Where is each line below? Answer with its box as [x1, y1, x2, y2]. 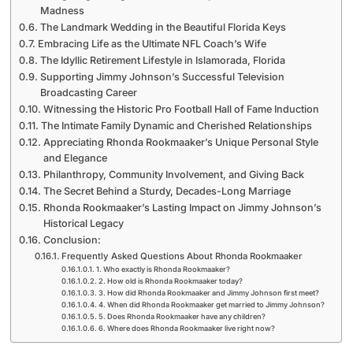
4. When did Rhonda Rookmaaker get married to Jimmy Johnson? [98, 299, 325, 309]
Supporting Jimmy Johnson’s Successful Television [39, 70, 284, 83]
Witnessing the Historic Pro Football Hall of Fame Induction [43, 102, 319, 115]
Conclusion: [43, 233, 101, 246]
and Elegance [43, 151, 107, 164]
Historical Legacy [43, 217, 124, 229]
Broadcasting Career [39, 86, 137, 98]
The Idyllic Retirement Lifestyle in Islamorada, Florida [39, 54, 285, 66]
